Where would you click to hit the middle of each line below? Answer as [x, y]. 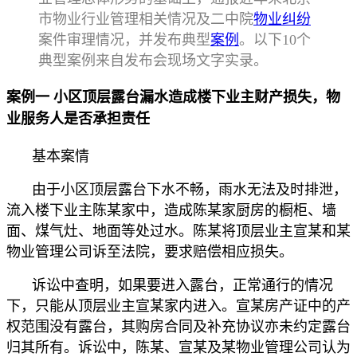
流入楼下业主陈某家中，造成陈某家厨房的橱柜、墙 [171, 210]
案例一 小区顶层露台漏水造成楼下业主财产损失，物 [173, 97]
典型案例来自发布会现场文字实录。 [153, 60]
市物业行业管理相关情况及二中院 [146, 19]
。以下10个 [275, 39]
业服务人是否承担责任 [78, 118]
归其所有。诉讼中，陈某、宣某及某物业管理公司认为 [178, 347]
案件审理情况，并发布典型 [124, 39]
